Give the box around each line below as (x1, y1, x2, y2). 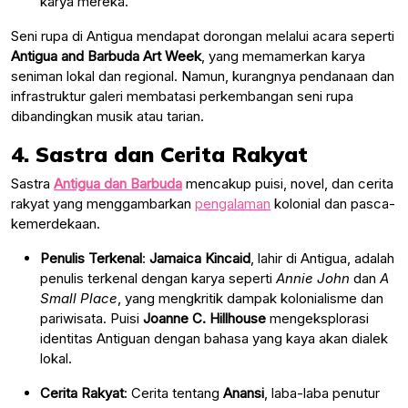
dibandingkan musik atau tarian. (11, 107, 204, 125)
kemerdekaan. (11, 214, 100, 232)
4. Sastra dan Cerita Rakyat (11, 139, 308, 168)
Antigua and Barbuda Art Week (11, 46, 201, 65)
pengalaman (195, 194, 270, 212)
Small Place (40, 289, 117, 307)
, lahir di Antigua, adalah (250, 249, 394, 267)
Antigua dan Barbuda (54, 174, 182, 192)
